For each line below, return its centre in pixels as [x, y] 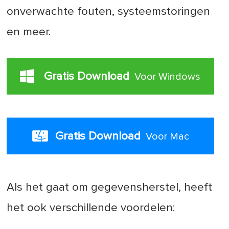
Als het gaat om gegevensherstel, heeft [110, 188]
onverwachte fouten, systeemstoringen [109, 12]
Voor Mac [168, 137]
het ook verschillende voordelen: [91, 208]
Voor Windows [168, 77]
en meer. [29, 32]
